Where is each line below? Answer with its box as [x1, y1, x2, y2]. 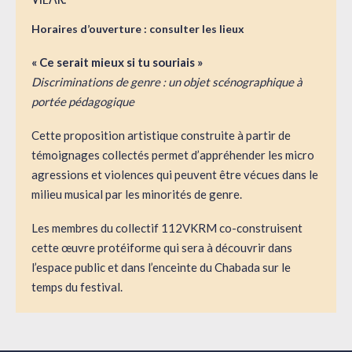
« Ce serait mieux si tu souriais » [31, 55, 203, 70]
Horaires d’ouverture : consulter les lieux [31, 22, 244, 36]
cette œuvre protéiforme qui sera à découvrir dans [31, 240, 292, 255]
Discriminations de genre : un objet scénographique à [31, 75, 302, 90]
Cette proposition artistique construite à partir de [31, 128, 291, 143]
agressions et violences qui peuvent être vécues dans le [31, 167, 318, 182]
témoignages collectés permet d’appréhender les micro [31, 148, 314, 163]
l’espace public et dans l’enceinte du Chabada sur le [31, 260, 291, 275]
